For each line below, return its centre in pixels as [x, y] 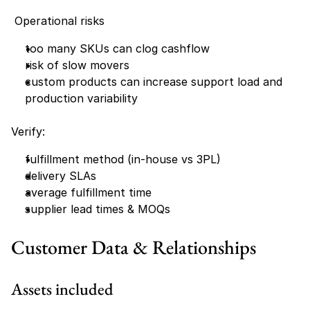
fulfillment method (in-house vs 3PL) [123, 159]
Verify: [28, 131]
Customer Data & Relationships [134, 247]
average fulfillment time [88, 192]
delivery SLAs [61, 176]
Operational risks [58, 21]
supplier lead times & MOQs [98, 209]
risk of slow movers [77, 65]
